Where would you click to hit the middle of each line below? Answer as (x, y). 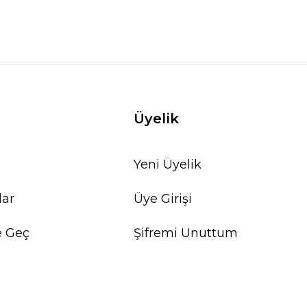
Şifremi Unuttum (186, 233)
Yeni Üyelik (168, 165)
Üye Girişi (163, 199)
